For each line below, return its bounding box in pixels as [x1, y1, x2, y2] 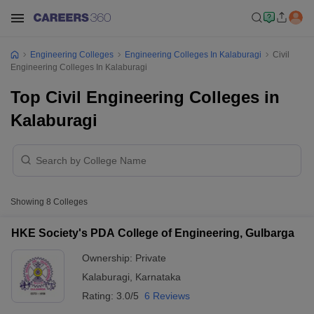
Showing [11, 197, 46, 207]
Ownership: [82, 252, 135, 264]
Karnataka [135, 271, 181, 282]
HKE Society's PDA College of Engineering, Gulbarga [11, 227, 294, 239]
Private [135, 252, 166, 264]
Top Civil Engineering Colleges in [11, 88, 280, 107]
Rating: [82, 290, 116, 301]
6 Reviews [144, 290, 190, 301]
